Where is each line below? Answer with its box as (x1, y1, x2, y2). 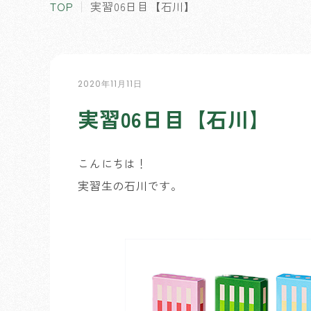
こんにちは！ (78, 155, 148, 171)
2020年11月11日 (78, 78, 142, 90)
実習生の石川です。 (78, 177, 183, 194)
